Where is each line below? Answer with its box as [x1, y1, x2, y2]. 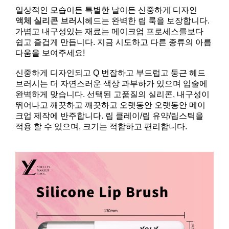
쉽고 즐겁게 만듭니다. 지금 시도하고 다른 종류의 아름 [15, 37, 212, 47]
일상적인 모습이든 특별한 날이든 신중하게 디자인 [15, 5, 198, 14]
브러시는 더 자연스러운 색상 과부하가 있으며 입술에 [15, 79, 208, 88]
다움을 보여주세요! [15, 48, 85, 57]
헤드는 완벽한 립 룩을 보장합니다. [85, 16, 210, 25]
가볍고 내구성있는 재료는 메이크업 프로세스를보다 [15, 27, 204, 36]
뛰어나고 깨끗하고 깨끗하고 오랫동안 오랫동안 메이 [15, 100, 206, 109]
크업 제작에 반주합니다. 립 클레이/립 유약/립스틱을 [15, 111, 204, 120]
